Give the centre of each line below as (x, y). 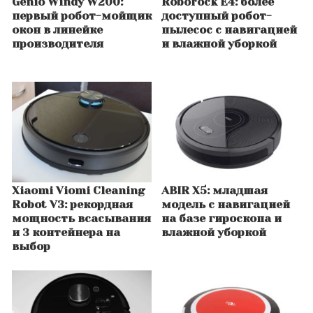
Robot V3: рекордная (72, 205)
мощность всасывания (81, 219)
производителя (58, 44)
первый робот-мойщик (82, 16)
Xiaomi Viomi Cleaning (79, 191)
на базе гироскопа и (221, 219)
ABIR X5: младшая (214, 191)
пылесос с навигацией (229, 30)
